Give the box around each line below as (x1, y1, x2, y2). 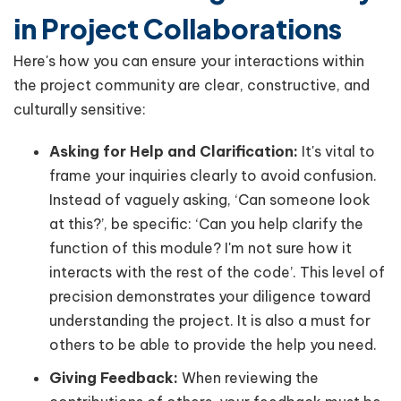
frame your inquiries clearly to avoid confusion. (49, 166, 377, 184)
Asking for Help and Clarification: (49, 141, 298, 160)
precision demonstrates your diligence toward (49, 286, 371, 305)
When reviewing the (178, 368, 319, 387)
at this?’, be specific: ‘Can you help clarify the (49, 214, 363, 233)
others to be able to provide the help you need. (49, 335, 377, 354)
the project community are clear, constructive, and (13, 75, 370, 94)
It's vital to (298, 141, 375, 160)
